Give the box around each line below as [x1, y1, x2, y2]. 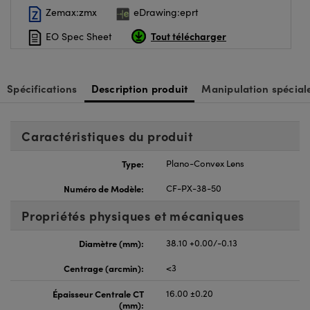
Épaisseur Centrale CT [53, 286, 144, 300]
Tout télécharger [151, 28, 226, 43]
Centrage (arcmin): [64, 261, 144, 274]
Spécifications [7, 80, 77, 95]
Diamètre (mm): [79, 236, 144, 249]
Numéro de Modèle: [64, 181, 144, 194]
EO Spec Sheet [43, 29, 112, 43]
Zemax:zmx [43, 6, 97, 19]
